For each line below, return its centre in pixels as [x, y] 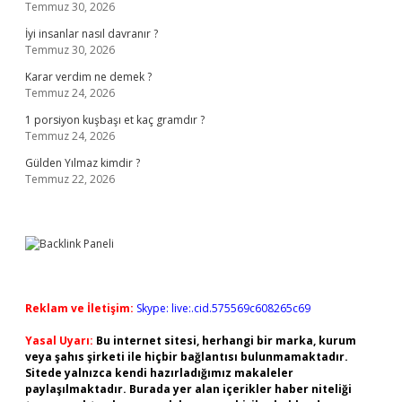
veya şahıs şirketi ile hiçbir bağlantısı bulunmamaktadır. [187, 357]
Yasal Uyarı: [59, 341]
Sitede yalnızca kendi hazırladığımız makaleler [159, 373]
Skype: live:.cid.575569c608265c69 [223, 308]
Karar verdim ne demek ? [88, 77]
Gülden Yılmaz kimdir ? [83, 163]
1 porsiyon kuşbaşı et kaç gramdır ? [115, 120]
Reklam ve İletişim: [79, 308]
